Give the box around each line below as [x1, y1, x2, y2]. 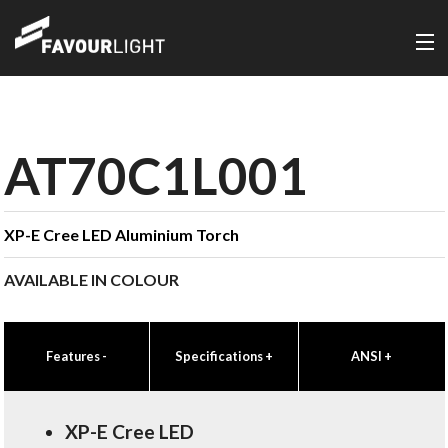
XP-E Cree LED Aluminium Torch [3, 225, 239, 244]
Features [45, 348, 102, 364]
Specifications [174, 348, 265, 364]
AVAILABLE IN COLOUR [3, 270, 179, 289]
